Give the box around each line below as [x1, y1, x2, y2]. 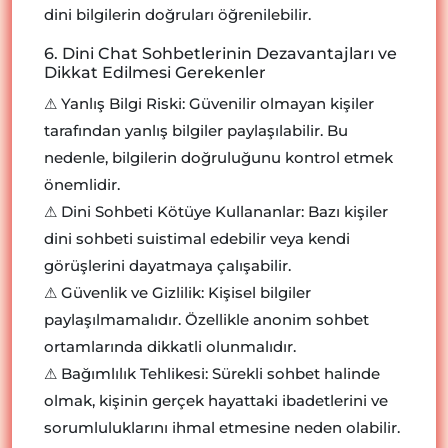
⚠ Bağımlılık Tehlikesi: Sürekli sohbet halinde [44, 363, 380, 383]
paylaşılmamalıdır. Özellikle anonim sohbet [44, 309, 369, 329]
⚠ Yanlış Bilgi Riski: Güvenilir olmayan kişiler [44, 93, 374, 113]
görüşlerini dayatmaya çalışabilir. [44, 255, 291, 275]
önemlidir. [44, 174, 120, 194]
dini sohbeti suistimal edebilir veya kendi [44, 228, 350, 248]
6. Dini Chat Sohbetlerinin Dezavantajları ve [44, 43, 397, 63]
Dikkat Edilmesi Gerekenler [44, 62, 266, 82]
